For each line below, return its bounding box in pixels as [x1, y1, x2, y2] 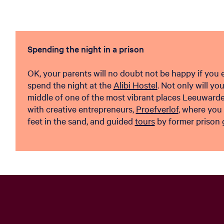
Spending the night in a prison [27, 43, 144, 54]
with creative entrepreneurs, [27, 103, 136, 114]
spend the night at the [27, 79, 113, 90]
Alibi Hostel [113, 79, 157, 90]
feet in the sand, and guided [27, 115, 135, 126]
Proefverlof [135, 103, 178, 114]
